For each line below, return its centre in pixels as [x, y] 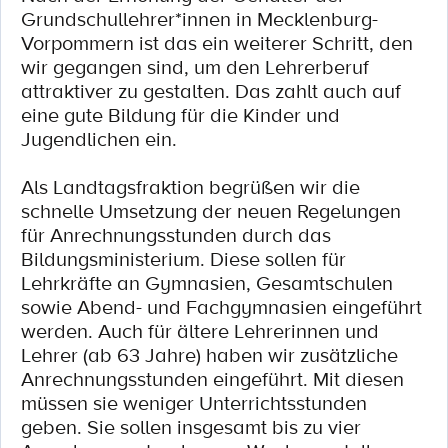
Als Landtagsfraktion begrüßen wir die [190, 187]
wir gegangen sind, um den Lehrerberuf [195, 67]
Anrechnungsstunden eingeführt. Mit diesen [212, 379]
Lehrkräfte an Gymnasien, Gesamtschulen [207, 283]
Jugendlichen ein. [99, 139]
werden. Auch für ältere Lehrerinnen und [200, 331]
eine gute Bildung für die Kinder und [180, 115]
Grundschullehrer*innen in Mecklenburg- [199, 19]
